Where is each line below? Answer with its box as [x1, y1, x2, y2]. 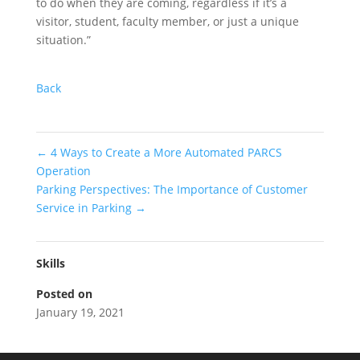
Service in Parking [35, 200, 135, 215]
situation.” [35, 32, 91, 47]
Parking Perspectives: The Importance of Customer [35, 182, 308, 197]
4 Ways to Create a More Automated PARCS [47, 145, 282, 160]
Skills [35, 256, 65, 271]
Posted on [35, 286, 92, 301]
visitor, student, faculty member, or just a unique [35, 14, 299, 29]
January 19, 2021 [35, 305, 125, 320]
